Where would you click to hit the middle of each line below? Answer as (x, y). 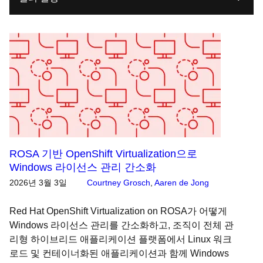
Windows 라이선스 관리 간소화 (83, 167)
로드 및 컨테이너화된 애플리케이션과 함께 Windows (119, 253)
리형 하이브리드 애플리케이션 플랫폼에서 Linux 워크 (121, 239)
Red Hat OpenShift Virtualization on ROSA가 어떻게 (118, 211)
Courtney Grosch (119, 183)
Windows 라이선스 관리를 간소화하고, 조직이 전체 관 (122, 225)
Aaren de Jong (182, 183)
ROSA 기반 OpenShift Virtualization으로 (103, 154)
